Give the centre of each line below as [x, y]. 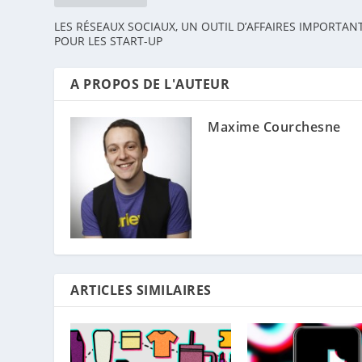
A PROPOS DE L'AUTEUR [150, 84]
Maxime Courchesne [274, 127]
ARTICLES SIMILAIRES [141, 290]
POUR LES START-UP [109, 41]
